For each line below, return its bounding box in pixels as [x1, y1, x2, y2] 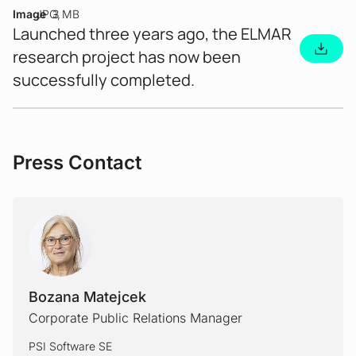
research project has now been [13, 46, 241, 68]
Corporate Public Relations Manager [29, 310, 242, 327]
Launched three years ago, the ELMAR [13, 23, 292, 45]
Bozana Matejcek [29, 288, 146, 306]
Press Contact [13, 151, 141, 175]
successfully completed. [13, 69, 195, 91]
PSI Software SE [29, 339, 112, 354]
